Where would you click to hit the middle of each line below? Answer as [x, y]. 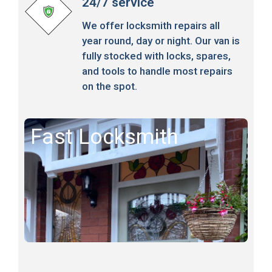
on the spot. [109, 86]
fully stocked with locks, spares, [156, 56]
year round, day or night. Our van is [161, 40]
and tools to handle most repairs [157, 71]
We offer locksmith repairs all [151, 25]
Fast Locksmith [104, 137]
